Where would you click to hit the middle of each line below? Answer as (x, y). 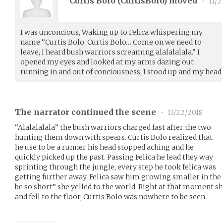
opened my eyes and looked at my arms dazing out (107, 62)
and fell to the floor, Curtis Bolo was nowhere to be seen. (111, 197)
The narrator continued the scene (86, 112)
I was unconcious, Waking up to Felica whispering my (111, 32)
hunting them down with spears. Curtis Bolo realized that (114, 137)
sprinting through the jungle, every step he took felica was (115, 167)
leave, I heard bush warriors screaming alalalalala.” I (110, 52)
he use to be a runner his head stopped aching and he (104, 147)
